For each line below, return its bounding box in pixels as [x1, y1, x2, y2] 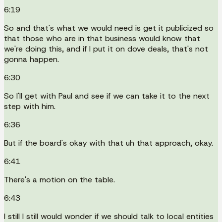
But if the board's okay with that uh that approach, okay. [4, 137, 213, 148]
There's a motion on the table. [4, 174, 115, 185]
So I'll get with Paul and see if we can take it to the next [4, 90, 210, 101]
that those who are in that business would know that [4, 33, 200, 44]
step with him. [4, 101, 55, 111]
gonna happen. [4, 54, 59, 64]
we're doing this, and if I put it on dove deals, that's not [4, 43, 208, 54]
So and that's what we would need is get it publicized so [4, 22, 214, 33]
